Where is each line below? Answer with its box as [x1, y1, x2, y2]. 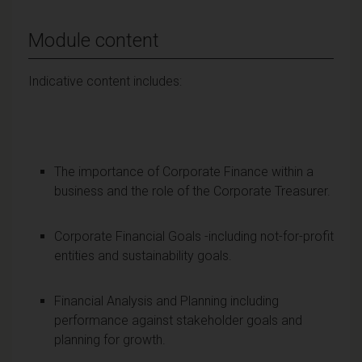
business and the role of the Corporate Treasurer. [54, 183, 330, 199]
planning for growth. [54, 331, 166, 347]
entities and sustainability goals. [54, 247, 232, 263]
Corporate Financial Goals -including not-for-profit [54, 228, 334, 244]
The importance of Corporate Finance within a [54, 163, 314, 179]
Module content [28, 28, 159, 52]
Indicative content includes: [28, 73, 182, 89]
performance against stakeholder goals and [54, 312, 302, 328]
